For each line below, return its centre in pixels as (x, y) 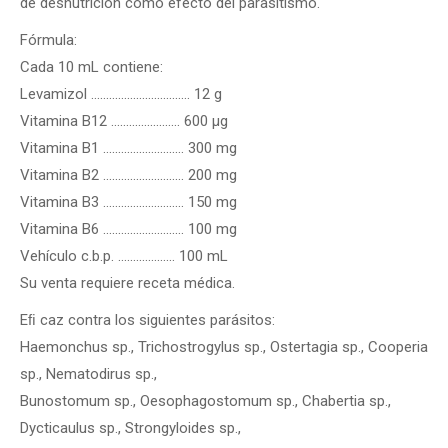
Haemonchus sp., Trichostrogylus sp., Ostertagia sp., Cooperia (224, 347)
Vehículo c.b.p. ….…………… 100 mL (124, 256)
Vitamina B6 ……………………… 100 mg (128, 229)
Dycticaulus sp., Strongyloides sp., (130, 428)
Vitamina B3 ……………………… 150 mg (128, 202)
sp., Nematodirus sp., (88, 374)
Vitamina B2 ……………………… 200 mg (128, 175)
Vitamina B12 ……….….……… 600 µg (124, 121)
